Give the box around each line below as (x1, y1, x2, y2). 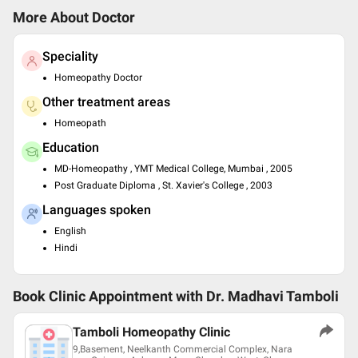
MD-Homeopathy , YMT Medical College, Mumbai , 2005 (54, 163, 292, 174)
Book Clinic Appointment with (13, 288, 203, 304)
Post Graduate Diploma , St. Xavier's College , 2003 (54, 180, 272, 191)
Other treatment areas (42, 94, 170, 109)
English (54, 225, 86, 237)
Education (42, 140, 99, 155)
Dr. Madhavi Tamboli (206, 288, 339, 304)
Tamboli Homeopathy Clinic (73, 324, 230, 340)
